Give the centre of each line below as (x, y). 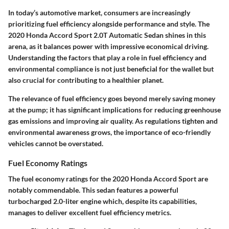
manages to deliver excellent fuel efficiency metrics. (90, 212)
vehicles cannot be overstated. (56, 143)
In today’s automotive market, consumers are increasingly (99, 12)
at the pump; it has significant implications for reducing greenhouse (114, 109)
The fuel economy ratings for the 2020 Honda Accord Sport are (108, 179)
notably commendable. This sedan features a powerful (93, 190)
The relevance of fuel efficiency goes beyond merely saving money (112, 98)
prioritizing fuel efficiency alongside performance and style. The (109, 24)
